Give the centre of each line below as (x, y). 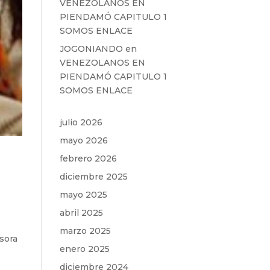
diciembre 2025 (93, 177)
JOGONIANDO (91, 49)
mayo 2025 (83, 195)
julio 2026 (81, 122)
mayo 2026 (83, 140)
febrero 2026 (88, 159)
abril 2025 (81, 213)
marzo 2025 (85, 231)
